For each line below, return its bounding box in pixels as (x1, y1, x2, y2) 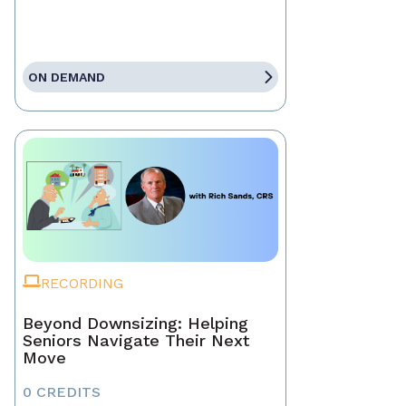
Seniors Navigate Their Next (23, 331, 249, 351)
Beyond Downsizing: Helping (23, 314, 248, 333)
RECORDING (41, 275, 123, 293)
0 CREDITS (23, 383, 101, 401)
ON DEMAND (28, 70, 105, 85)
